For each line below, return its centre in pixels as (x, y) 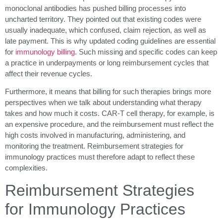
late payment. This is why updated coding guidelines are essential (110, 41)
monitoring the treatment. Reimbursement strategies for (94, 146)
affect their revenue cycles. (49, 73)
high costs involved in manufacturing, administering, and (95, 135)
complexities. (26, 168)
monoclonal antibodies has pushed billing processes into (95, 8)
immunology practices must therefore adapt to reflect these (100, 157)
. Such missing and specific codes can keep (146, 52)
